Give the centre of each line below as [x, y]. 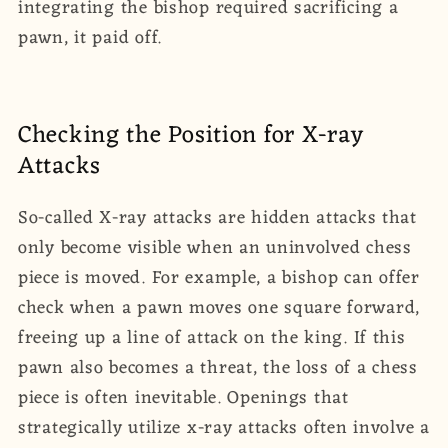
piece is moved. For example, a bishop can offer [219, 278]
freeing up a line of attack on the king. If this [212, 338]
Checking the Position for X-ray [191, 136]
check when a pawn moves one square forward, [219, 308]
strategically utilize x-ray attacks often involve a [224, 428]
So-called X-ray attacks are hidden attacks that [217, 218]
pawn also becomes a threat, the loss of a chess [218, 368]
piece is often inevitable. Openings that [183, 398]
